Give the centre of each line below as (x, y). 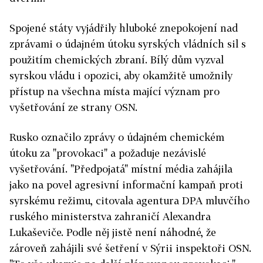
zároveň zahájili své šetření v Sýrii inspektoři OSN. (130, 248)
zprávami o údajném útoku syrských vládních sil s (128, 44)
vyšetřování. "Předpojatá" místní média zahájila (121, 169)
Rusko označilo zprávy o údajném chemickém (117, 137)
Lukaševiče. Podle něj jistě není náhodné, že (113, 232)
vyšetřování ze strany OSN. (73, 107)
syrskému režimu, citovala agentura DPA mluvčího (129, 201)
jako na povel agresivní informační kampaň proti (126, 185)
